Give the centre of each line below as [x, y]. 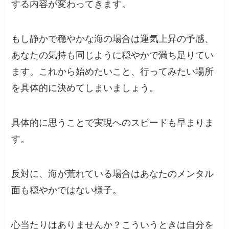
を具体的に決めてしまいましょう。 [85, 88]
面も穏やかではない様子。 [67, 190]
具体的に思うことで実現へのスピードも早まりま [113, 123]
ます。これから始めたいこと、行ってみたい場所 [113, 72]
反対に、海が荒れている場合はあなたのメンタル [113, 174]
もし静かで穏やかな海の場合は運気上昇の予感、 [113, 39]
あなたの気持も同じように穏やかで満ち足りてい [113, 55]
